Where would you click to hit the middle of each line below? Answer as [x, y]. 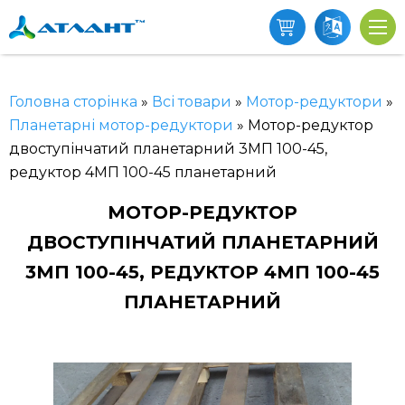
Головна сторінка [73, 102]
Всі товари [192, 102]
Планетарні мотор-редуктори [121, 125]
